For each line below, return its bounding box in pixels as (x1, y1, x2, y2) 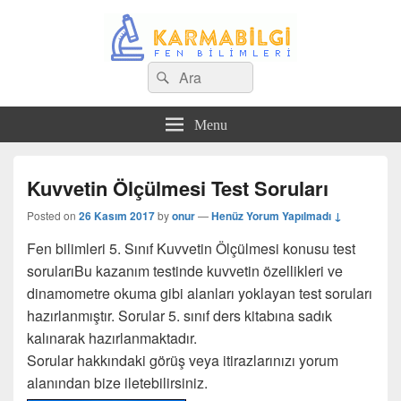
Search (147, 62, 192, 82)
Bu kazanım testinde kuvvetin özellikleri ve (74, 260, 343, 281)
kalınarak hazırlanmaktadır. (27, 328, 197, 348)
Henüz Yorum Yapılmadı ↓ (211, 208, 342, 224)
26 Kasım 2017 (79, 208, 155, 224)
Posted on (27, 208, 79, 223)
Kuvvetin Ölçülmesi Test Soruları (27, 174, 328, 202)
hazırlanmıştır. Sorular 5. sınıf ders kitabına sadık (27, 305, 332, 326)
